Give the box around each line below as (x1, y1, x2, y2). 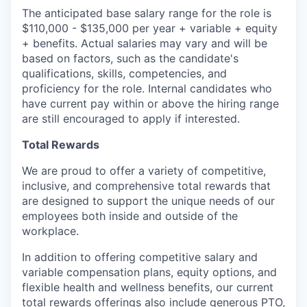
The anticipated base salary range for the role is (22, 6, 271, 20)
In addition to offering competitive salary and (22, 250, 258, 264)
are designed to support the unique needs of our (22, 194, 275, 208)
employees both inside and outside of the (22, 209, 238, 223)
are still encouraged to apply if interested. (22, 112, 240, 125)
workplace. (22, 224, 79, 238)
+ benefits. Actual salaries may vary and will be (22, 36, 267, 50)
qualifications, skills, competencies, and (22, 66, 227, 80)
